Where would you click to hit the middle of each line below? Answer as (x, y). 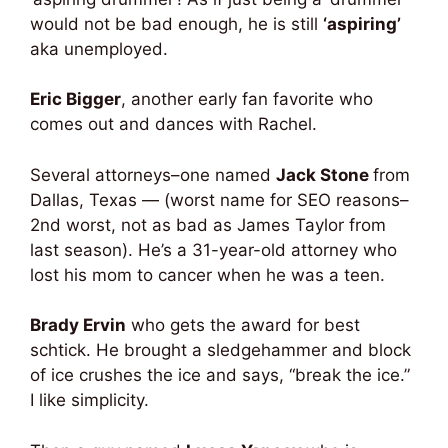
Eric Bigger (75, 99)
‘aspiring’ (362, 23)
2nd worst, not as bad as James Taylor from (208, 224)
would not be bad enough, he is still (176, 23)
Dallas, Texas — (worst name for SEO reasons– (219, 199)
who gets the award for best (243, 325)
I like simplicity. (89, 400)
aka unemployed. (99, 48)
